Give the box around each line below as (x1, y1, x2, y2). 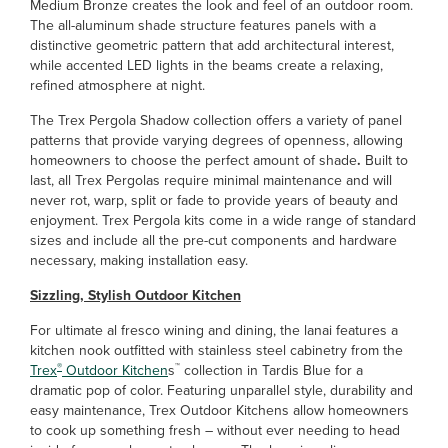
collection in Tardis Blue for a (180, 360, 363, 381)
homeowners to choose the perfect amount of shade (30, 150, 357, 171)
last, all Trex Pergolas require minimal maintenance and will (30, 170, 392, 191)
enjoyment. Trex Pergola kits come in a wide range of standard (30, 210, 416, 231)
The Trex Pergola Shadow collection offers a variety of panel (30, 110, 402, 131)
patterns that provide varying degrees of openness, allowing (30, 130, 403, 151)
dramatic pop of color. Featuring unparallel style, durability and (30, 380, 413, 401)
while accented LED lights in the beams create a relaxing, (30, 55, 383, 76)
